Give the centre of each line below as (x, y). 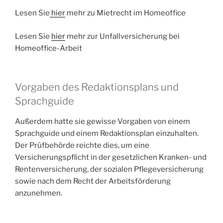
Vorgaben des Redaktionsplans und (97, 87)
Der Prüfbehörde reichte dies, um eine (82, 146)
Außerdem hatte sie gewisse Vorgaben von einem (103, 122)
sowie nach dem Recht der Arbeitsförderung (93, 181)
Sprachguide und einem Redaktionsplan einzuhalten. (107, 134)
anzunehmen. (39, 193)
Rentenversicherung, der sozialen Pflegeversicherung (109, 169)
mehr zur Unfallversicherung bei (122, 36)
